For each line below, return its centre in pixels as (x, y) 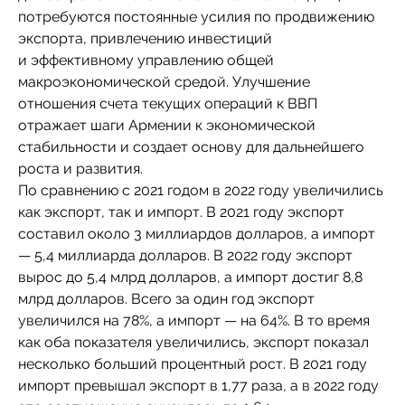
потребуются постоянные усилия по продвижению (196, 17)
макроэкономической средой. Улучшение (164, 82)
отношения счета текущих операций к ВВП (168, 104)
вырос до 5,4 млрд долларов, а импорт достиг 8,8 (190, 277)
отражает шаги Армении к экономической (167, 125)
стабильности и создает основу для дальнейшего (191, 147)
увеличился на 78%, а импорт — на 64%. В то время (194, 320)
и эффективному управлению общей (146, 60)
